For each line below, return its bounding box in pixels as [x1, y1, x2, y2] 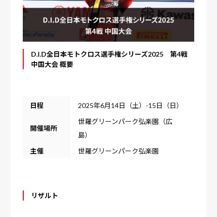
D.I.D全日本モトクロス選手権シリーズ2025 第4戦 [31, 49, 188, 58]
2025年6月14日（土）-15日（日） [78, 101, 184, 109]
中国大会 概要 [31, 60, 74, 68]
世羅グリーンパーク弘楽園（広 [78, 117, 173, 125]
